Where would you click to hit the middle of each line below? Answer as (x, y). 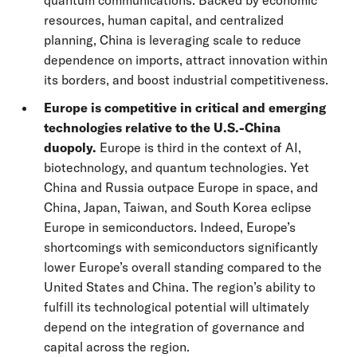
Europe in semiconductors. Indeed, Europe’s (170, 227)
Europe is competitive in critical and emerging (185, 108)
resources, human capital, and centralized (164, 20)
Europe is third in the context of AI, (200, 147)
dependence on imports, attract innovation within (186, 60)
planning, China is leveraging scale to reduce (173, 40)
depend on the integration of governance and (174, 327)
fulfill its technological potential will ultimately (177, 307)
